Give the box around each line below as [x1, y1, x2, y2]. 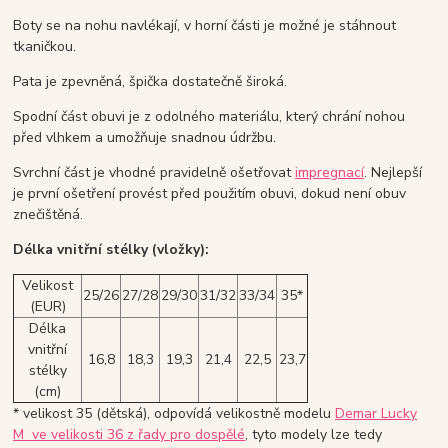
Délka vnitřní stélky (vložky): [13, 240, 210, 260]
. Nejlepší [364, 163, 423, 183]
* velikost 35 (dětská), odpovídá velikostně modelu [13, 404, 336, 424]
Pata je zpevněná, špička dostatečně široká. [13, 72, 288, 92]
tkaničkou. [13, 37, 77, 57]
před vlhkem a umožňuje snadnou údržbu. [13, 128, 277, 148]
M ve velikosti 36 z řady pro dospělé [13, 425, 246, 445]
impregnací [295, 163, 365, 183]
